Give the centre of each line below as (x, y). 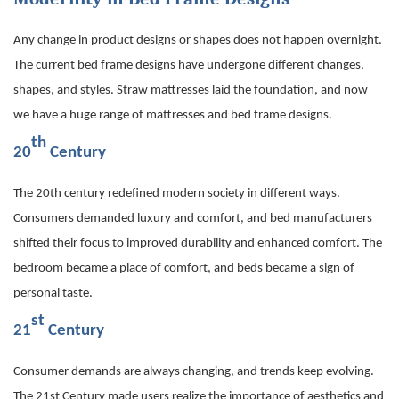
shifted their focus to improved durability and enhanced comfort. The (198, 244)
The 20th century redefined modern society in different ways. (177, 194)
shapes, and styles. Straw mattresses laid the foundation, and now (191, 91)
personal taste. (53, 294)
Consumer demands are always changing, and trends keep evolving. (194, 372)
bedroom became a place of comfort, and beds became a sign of (184, 269)
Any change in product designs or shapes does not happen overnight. (198, 41)
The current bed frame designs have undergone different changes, (189, 66)
